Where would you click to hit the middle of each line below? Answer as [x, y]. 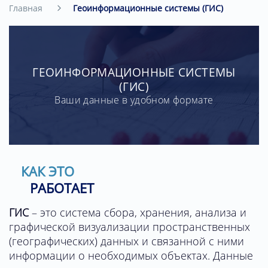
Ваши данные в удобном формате [134, 100]
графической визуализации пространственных [130, 227]
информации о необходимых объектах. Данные [131, 256]
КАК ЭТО [48, 171]
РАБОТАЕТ [62, 188]
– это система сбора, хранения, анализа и [139, 213]
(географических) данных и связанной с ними [127, 241]
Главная [26, 8]
